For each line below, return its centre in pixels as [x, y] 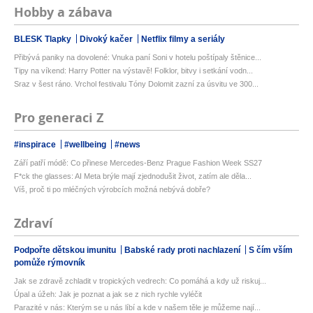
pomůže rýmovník [50, 263]
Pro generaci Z [59, 118]
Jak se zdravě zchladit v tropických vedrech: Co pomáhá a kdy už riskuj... [140, 281]
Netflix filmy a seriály [183, 39]
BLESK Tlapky [44, 39]
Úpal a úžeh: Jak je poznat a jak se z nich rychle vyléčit [108, 294]
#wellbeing [86, 145]
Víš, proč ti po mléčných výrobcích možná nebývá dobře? [112, 190]
